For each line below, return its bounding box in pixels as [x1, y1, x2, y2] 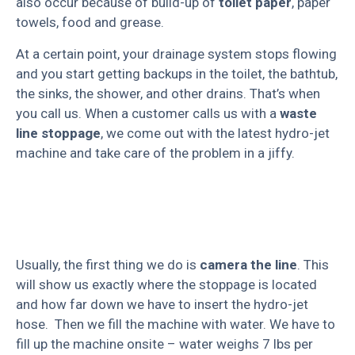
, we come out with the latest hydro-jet [101, 124, 330, 141]
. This [297, 257, 329, 273]
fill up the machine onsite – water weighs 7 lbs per [16, 336, 313, 353]
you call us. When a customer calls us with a [16, 105, 280, 121]
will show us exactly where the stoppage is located [16, 277, 317, 293]
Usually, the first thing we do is [16, 257, 200, 273]
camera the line [200, 257, 297, 273]
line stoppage [16, 124, 101, 141]
